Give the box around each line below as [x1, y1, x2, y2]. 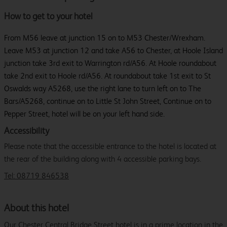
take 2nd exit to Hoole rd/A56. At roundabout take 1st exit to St [4, 71, 211, 81]
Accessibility [4, 125, 49, 136]
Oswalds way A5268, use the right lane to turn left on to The [4, 84, 201, 94]
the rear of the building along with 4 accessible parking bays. [4, 154, 201, 164]
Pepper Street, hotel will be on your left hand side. [4, 109, 165, 119]
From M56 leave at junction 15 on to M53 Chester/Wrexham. [4, 33, 205, 43]
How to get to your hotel [4, 11, 93, 22]
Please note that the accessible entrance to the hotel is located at [4, 141, 216, 152]
